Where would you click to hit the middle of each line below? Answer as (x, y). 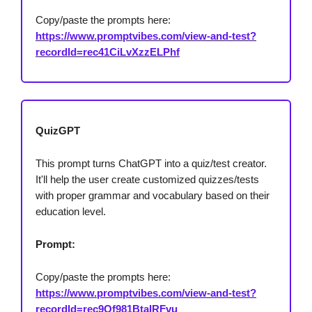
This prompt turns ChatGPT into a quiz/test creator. (151, 164)
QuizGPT (58, 131)
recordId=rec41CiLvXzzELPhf (108, 52)
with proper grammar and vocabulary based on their (153, 196)
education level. (71, 212)
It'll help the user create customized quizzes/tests (147, 180)
